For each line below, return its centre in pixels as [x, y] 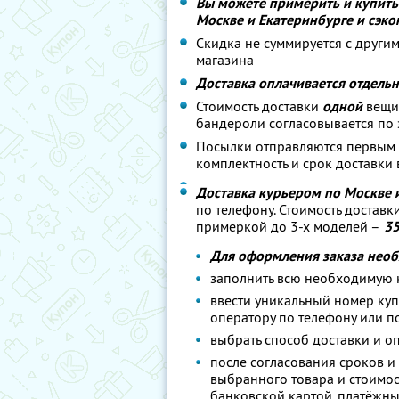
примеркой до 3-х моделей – [288, 226]
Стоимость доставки [259, 106]
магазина [225, 60]
